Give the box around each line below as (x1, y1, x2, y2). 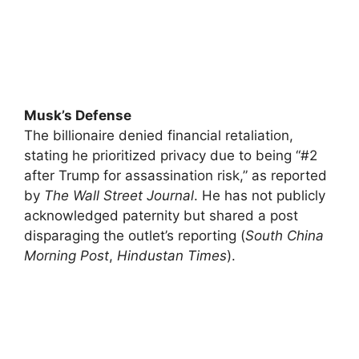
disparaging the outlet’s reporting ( (24, 228, 245, 244)
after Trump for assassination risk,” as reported (24, 167, 327, 184)
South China (245, 228, 324, 244)
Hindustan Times (117, 248, 227, 264)
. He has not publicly (194, 188, 325, 204)
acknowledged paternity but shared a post (24, 208, 298, 224)
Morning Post (24, 248, 109, 264)
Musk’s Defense (24, 107, 131, 124)
